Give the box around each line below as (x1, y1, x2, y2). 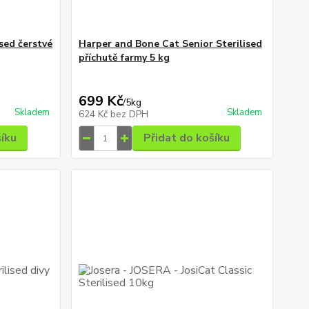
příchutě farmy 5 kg (78, 51, 170, 65)
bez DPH (110, 108, 148, 121)
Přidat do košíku (143, 130, 230, 146)
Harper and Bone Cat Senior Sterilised (78, 37, 262, 51)
